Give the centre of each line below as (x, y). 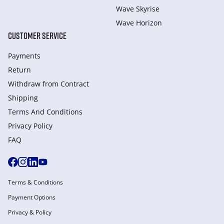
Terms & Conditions (35, 182)
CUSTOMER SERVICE (37, 35)
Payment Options (32, 197)
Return (19, 70)
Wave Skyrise (138, 9)
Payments (24, 56)
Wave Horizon (139, 23)
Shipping (23, 98)
